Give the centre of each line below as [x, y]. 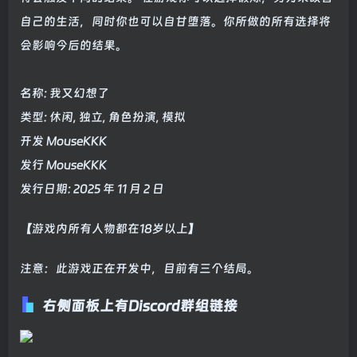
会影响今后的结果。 [74, 46]
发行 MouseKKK [63, 165]
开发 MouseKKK [63, 141]
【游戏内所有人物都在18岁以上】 [110, 229]
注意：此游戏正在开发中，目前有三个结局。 [139, 269]
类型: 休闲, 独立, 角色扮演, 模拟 [103, 118]
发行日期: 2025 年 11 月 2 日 [92, 189]
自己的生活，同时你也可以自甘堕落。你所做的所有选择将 [175, 22]
